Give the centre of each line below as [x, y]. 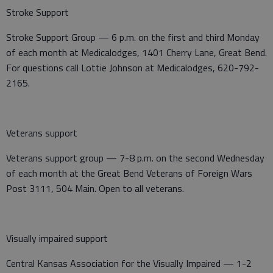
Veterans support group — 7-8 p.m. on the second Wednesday [135, 158]
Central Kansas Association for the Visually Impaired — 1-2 [129, 263]
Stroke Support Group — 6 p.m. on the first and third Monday [133, 37]
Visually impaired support [57, 238]
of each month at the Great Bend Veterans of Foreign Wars [129, 173]
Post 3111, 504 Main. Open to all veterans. [95, 188]
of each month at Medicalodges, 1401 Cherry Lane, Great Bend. [136, 52]
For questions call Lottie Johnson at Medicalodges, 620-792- [133, 67]
